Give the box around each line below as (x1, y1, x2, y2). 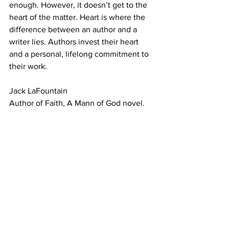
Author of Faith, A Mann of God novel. (9, 99, 145, 107)
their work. (9, 62, 47, 71)
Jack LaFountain (9, 86, 67, 95)
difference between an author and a (9, 25, 139, 34)
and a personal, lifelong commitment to (9, 50, 151, 58)
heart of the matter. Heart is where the (9, 13, 147, 21)
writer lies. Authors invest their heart (9, 37, 141, 46)
